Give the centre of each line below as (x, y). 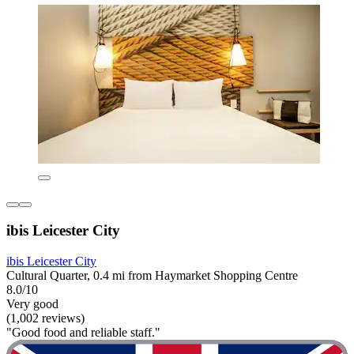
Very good (32, 304)
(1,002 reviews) (45, 318)
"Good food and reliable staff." (83, 333)
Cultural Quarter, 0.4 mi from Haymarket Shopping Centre (152, 276)
